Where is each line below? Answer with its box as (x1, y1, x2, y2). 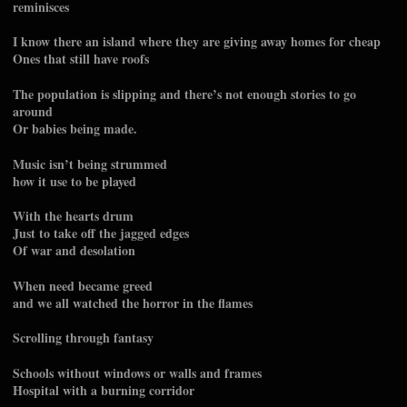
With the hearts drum (13, 206, 134, 226)
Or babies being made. (13, 119, 137, 139)
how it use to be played (13, 171, 136, 191)
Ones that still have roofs (13, 49, 149, 69)
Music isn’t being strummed (13, 154, 167, 174)
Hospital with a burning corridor (13, 381, 194, 400)
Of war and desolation (13, 241, 135, 261)
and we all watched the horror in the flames (13, 293, 253, 313)
